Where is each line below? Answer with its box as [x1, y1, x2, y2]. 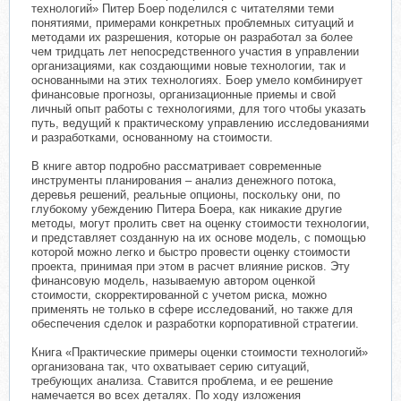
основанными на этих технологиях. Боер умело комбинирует [31, 73, 363, 87]
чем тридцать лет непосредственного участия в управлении [31, 45, 359, 58]
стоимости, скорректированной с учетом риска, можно [31, 288, 327, 302]
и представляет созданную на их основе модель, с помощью [31, 231, 366, 244]
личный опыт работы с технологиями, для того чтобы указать [31, 102, 366, 115]
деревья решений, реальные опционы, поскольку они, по [31, 188, 340, 201]
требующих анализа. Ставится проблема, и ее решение [31, 374, 333, 388]
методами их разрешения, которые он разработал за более [31, 30, 353, 44]
